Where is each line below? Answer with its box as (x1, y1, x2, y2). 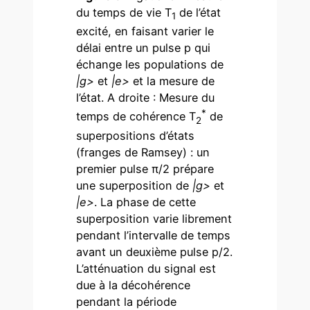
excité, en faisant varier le (76, 24, 215, 38)
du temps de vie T (76, 5, 172, 19)
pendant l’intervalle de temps (76, 228, 231, 242)
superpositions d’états (76, 128, 195, 143)
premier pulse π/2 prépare (76, 161, 215, 176)
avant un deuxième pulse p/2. (76, 244, 233, 259)
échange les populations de (76, 57, 224, 71)
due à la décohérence (76, 277, 191, 292)
